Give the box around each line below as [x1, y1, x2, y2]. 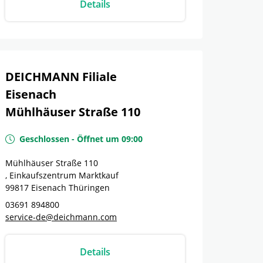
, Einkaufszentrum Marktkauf [5, 170, 119, 181]
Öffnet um [77, 133, 119, 144]
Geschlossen [19, 133, 69, 144]
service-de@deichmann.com [5, 211, 117, 222]
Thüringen [69, 182, 110, 193]
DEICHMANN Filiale [5, 69, 117, 85]
